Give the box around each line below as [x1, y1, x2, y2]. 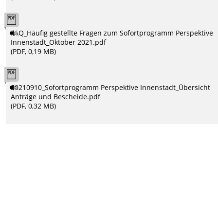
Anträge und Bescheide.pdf [11, 91, 101, 101]
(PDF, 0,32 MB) [11, 101, 56, 110]
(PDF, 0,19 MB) [11, 46, 56, 56]
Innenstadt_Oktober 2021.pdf [11, 37, 107, 47]
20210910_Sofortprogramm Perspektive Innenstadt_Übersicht [11, 82, 211, 92]
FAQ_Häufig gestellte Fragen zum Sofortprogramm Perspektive [11, 28, 214, 37]
